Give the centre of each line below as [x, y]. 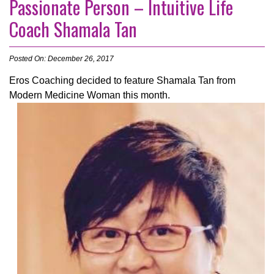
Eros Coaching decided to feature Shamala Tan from [122, 81]
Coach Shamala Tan [73, 29]
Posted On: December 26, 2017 [61, 59]
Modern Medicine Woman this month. [90, 95]
